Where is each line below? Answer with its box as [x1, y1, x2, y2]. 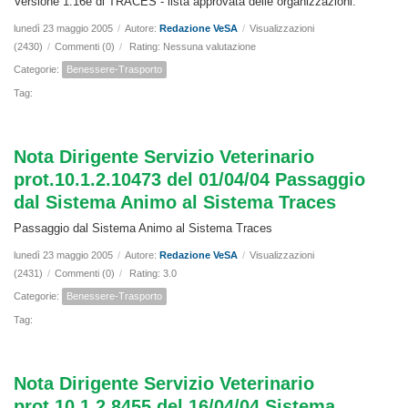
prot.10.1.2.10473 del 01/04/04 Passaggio [14, 169, 365, 190]
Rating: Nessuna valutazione [127, 41, 259, 53]
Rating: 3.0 [127, 268, 179, 280]
